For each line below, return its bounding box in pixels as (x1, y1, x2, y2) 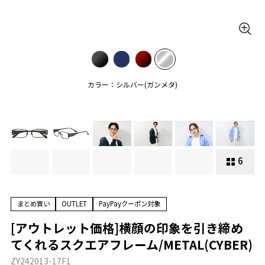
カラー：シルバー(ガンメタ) (87, 79, 177, 90)
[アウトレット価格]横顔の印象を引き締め (11, 218, 244, 237)
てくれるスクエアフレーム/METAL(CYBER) (11, 235, 253, 253)
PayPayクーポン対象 (99, 199, 161, 209)
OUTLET (61, 199, 87, 209)
